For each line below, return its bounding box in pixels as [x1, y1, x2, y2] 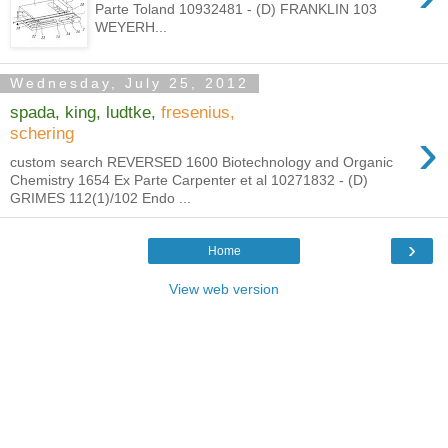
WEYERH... [95, 18, 168, 35]
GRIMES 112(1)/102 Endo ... [10, 189, 191, 206]
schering [10, 123, 74, 144]
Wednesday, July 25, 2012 [10, 75, 249, 92]
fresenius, [161, 102, 235, 123]
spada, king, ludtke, [10, 102, 156, 123]
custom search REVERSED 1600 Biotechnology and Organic [10, 153, 393, 170]
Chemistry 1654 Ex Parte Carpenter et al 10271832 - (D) [10, 171, 368, 188]
